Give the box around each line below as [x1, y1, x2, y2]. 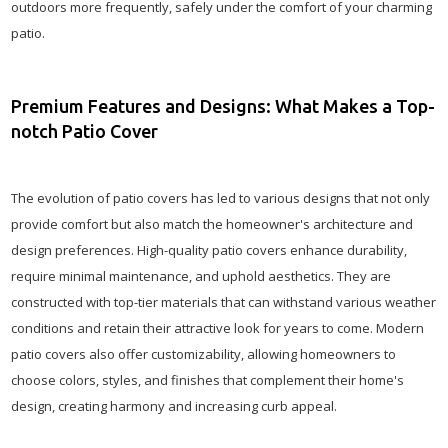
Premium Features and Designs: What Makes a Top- [11, 96, 435, 116]
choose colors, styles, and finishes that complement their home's [11, 371, 404, 389]
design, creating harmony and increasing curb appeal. [11, 397, 343, 415]
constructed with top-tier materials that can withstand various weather [11, 293, 436, 311]
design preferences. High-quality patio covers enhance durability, [11, 241, 407, 259]
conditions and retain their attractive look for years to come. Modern [11, 319, 424, 337]
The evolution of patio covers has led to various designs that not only [11, 189, 430, 207]
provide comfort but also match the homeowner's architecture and [11, 215, 413, 233]
